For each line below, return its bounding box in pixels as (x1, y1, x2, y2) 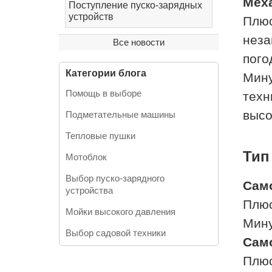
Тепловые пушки (66, 131, 135, 141)
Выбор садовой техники (66, 228, 166, 238)
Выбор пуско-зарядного (66, 173, 165, 183)
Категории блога (66, 68, 146, 78)
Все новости (112, 37, 165, 47)
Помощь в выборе (66, 88, 141, 98)
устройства (66, 185, 113, 195)
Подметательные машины (66, 109, 175, 120)
